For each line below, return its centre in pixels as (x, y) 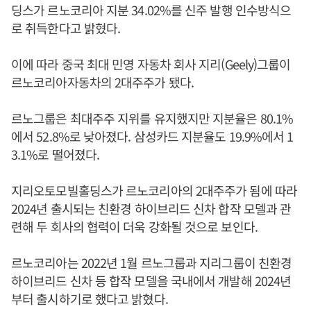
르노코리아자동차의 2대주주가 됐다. (102, 82)
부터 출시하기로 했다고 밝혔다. (90, 298)
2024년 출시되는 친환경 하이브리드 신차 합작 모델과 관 (151, 208)
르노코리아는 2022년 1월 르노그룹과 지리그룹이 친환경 (152, 262)
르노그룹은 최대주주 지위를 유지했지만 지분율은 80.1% (152, 118)
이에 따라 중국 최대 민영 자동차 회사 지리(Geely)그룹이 (151, 64)
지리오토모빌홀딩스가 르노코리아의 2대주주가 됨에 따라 (154, 190)
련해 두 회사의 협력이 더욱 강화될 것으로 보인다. (134, 226)
